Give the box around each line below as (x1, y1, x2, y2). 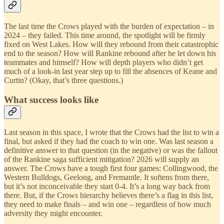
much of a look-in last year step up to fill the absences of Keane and (4, 66, 217, 75)
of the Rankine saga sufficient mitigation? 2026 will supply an (4, 155, 199, 164)
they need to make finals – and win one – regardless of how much (4, 200, 211, 209)
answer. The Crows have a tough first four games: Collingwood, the (4, 164, 218, 173)
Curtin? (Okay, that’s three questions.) (4, 75, 123, 84)
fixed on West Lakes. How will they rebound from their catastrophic (4, 39, 218, 48)
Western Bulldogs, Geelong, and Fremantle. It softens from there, (4, 173, 209, 182)
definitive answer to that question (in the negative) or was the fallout (4, 146, 217, 155)
